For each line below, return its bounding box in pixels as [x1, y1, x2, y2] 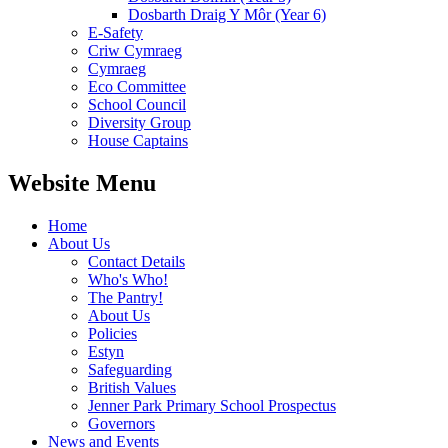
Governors [88, 414, 155, 432]
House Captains [88, 132, 188, 150]
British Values [88, 378, 176, 396]
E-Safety [88, 24, 143, 42]
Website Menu [8, 170, 156, 197]
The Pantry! [88, 288, 163, 306]
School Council [88, 96, 186, 114]
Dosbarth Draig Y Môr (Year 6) [128, 6, 326, 24]
